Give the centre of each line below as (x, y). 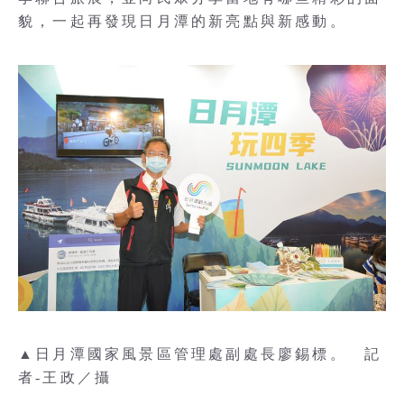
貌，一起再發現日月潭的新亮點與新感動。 (183, 21)
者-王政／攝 (65, 377)
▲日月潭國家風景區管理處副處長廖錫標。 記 (200, 353)
